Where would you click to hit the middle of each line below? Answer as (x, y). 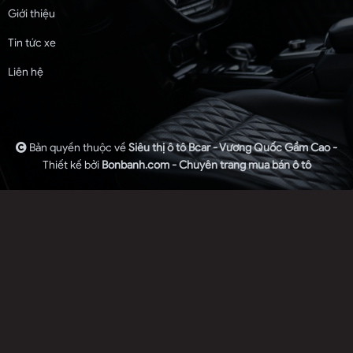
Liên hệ (26, 72)
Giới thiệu (32, 14)
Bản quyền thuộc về (79, 148)
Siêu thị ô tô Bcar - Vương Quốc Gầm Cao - (233, 148)
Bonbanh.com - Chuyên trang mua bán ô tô (206, 165)
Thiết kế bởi (72, 165)
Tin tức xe (32, 43)
